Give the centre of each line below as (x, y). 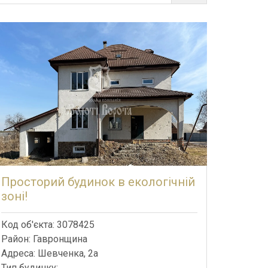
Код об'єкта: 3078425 (48, 224)
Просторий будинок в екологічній (98, 182)
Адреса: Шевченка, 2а (50, 253)
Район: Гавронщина (44, 239)
